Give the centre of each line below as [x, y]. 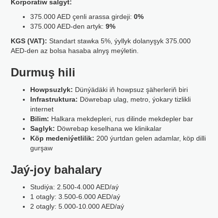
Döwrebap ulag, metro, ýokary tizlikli [135, 99]
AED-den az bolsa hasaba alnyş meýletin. [75, 51]
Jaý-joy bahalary [56, 170]
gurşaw [42, 148]
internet [42, 109]
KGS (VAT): [29, 41]
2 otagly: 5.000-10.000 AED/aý [77, 206]
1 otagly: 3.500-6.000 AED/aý [75, 197]
